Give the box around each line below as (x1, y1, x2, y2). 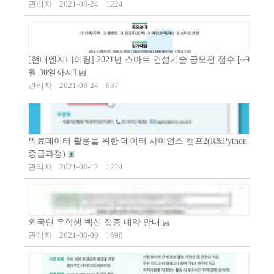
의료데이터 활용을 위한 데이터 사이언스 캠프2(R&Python (28, 136, 247, 146)
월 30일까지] (28, 68, 79, 78)
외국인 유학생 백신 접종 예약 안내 (28, 218, 163, 228)
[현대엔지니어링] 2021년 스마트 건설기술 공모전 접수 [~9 (28, 55, 250, 65)
